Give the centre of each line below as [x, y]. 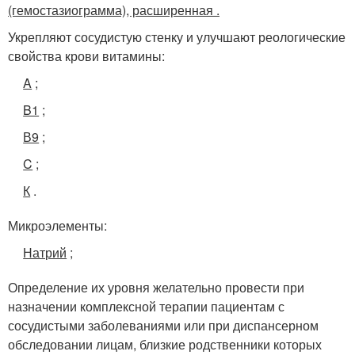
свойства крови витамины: [86, 55]
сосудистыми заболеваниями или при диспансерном [163, 325]
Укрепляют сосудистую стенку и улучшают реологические [177, 36]
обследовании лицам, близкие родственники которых [165, 344]
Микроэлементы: [57, 225]
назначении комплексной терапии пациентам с [146, 306]
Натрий [45, 252]
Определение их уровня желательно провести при [156, 287]
